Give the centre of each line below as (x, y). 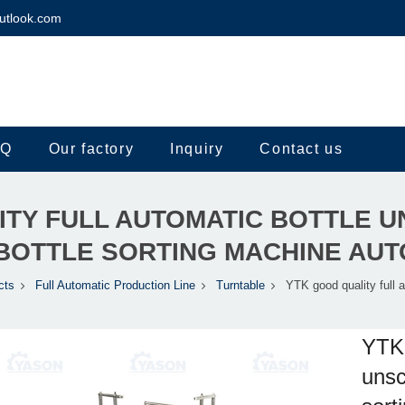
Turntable (240, 286)
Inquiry (197, 149)
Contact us (301, 149)
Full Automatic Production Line (115, 286)
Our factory (91, 149)
